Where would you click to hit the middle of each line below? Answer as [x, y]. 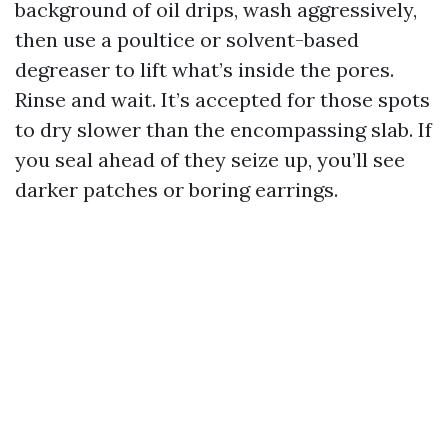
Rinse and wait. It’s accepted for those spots [222, 99]
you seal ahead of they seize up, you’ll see [210, 159]
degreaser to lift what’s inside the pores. [204, 69]
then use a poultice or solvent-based [187, 39]
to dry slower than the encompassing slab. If [223, 129]
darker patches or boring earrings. [176, 189]
